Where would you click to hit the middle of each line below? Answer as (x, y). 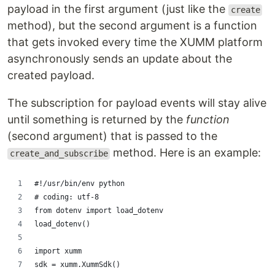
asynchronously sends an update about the (120, 59)
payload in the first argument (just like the (118, 9)
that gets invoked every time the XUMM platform (135, 42)
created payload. (51, 76)
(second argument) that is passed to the (112, 136)
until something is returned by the (97, 120)
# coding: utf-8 (67, 197)
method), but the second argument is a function (132, 26)
